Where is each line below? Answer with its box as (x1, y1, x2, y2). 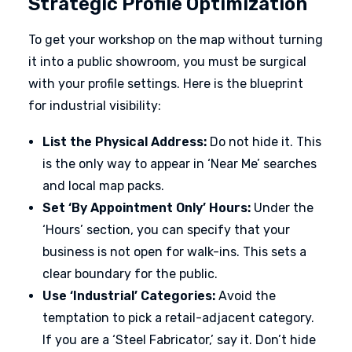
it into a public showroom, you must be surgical (28, 54, 306, 69)
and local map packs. (42, 178, 164, 193)
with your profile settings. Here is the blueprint (28, 76, 303, 91)
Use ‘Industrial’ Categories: (42, 288, 215, 303)
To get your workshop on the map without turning (28, 32, 323, 47)
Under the (251, 200, 313, 215)
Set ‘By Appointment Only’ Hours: (42, 200, 251, 215)
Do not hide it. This (207, 134, 321, 149)
